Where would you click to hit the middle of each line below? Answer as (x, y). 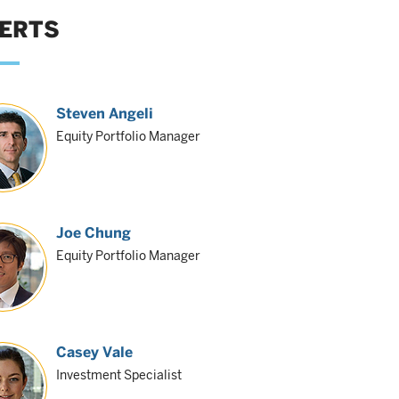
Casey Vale (95, 352)
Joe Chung (94, 233)
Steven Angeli (105, 114)
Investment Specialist (119, 375)
